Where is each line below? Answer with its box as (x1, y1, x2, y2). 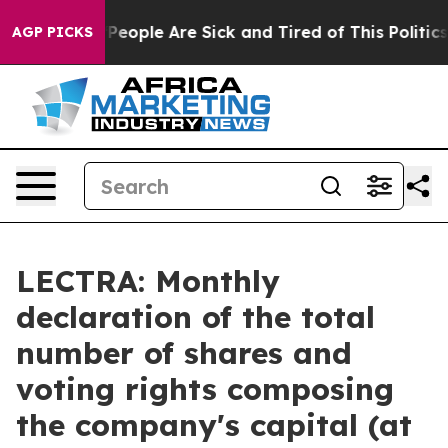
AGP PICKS (12, 23, 93, 41)
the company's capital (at (16, 406, 412, 444)
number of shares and (16, 334, 352, 372)
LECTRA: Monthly (16, 262, 280, 300)
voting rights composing (16, 370, 394, 408)
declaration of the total (16, 298, 375, 336)
